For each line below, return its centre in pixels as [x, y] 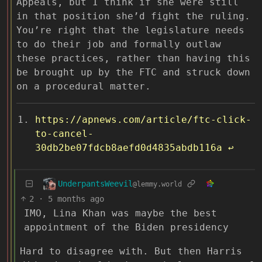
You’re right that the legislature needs [130, 30]
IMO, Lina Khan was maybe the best [120, 213]
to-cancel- [64, 134]
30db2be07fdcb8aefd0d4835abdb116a [129, 148]
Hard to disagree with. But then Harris [131, 251]
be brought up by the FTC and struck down [133, 73]
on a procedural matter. [84, 87]
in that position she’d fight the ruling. [133, 16]
